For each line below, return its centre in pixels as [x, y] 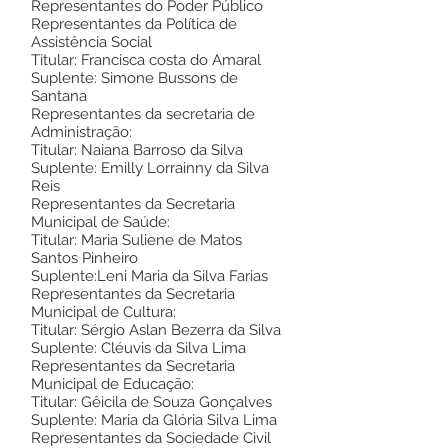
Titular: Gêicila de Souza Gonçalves [151, 402]
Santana [59, 96]
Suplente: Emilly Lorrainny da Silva [150, 168]
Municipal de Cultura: [103, 312]
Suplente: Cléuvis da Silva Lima [138, 348]
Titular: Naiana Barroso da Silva [137, 150]
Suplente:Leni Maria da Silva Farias [149, 276]
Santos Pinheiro [84, 258]
